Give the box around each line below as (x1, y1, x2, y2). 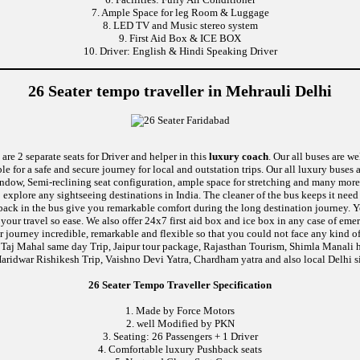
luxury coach (208, 149, 268, 162)
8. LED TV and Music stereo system (102, 19, 258, 32)
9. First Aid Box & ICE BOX (119, 32, 241, 45)
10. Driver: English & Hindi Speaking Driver (83, 45, 277, 58)
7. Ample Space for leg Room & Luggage (91, 6, 269, 19)
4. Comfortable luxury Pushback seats (98, 342, 262, 355)
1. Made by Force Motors (125, 304, 235, 317)
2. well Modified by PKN (125, 317, 235, 329)
